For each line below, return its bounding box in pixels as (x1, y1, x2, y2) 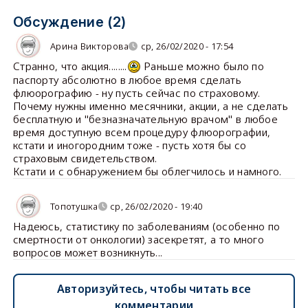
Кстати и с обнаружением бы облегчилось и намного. (12, 164, 282, 179)
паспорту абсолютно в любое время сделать (12, 73, 241, 87)
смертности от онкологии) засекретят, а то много (12, 232, 265, 247)
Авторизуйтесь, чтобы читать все (56, 281, 252, 297)
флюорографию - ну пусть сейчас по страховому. (12, 86, 261, 100)
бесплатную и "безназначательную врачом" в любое (12, 112, 278, 126)
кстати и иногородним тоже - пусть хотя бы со (12, 138, 247, 153)
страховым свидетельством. (12, 151, 157, 166)
